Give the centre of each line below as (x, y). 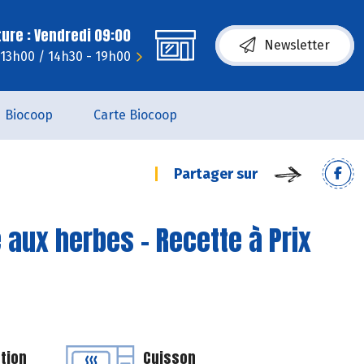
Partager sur (216, 174)
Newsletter (297, 45)
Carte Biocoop (135, 115)
